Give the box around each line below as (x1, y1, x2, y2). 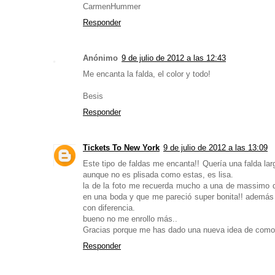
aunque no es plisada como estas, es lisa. (83, 170, 233, 180)
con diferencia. (83, 203, 135, 213)
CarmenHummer (83, 1, 141, 11)
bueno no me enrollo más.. (83, 214, 177, 224)
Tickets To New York (83, 143, 160, 153)
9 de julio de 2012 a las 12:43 (122, 53, 226, 63)
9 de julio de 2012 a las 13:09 (163, 143, 268, 153)
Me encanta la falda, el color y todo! (83, 69, 211, 79)
